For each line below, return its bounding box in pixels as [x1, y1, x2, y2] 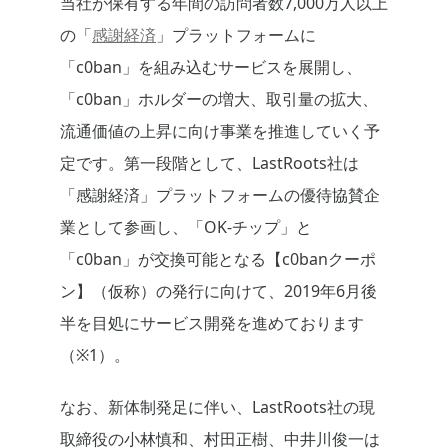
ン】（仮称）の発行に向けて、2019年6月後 [60, 280, 377, 303]
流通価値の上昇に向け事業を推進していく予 [60, 120, 380, 143]
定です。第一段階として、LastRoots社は [60, 152, 359, 175]
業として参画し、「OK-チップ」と [60, 216, 312, 239]
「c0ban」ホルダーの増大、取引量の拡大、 [60, 88, 378, 111]
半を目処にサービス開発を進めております [60, 312, 364, 335]
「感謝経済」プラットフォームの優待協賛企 [60, 184, 380, 207]
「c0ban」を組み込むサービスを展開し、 [60, 56, 362, 79]
